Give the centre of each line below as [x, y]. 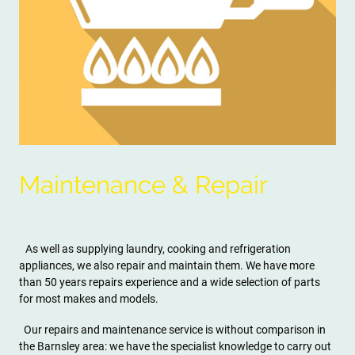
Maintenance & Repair [143, 184]
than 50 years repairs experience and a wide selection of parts [170, 282]
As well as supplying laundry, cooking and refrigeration [158, 249]
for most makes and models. [89, 299]
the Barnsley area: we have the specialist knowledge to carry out [175, 347]
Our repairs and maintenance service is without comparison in [172, 330]
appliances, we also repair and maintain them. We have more [167, 266]
